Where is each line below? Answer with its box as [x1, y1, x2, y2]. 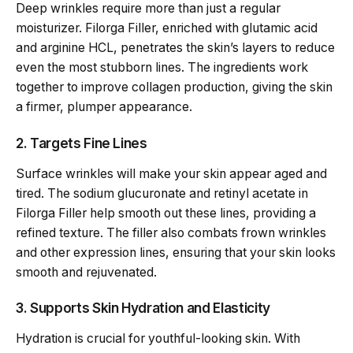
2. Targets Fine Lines [16, 134, 147, 151]
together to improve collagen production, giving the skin [16, 80, 333, 95]
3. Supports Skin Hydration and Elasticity [16, 299, 270, 317]
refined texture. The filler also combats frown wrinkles [16, 225, 326, 240]
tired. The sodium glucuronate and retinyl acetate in [16, 185, 308, 201]
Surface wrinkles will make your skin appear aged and [16, 165, 327, 181]
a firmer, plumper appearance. [16, 99, 192, 115]
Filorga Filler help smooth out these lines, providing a [16, 205, 316, 221]
